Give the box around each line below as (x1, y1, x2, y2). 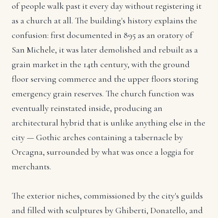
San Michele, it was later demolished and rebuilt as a (12, 44, 198, 55)
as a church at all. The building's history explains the (12, 15, 197, 26)
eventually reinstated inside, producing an (12, 103, 163, 114)
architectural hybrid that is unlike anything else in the (12, 117, 205, 128)
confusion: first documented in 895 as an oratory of (12, 30, 193, 41)
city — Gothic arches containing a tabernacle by (12, 132, 183, 143)
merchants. (12, 161, 51, 172)
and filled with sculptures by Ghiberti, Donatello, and (12, 205, 203, 216)
